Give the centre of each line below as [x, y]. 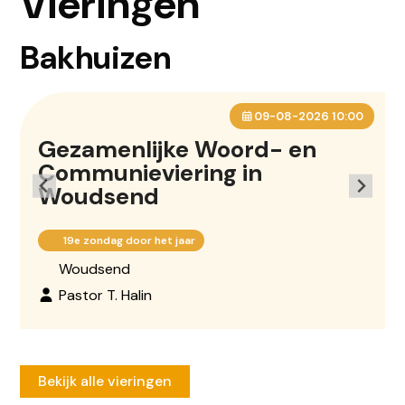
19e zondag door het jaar [130, 240]
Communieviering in [151, 173]
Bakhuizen [96, 58]
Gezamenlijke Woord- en [178, 149]
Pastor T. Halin [106, 295]
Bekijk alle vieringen [105, 381]
